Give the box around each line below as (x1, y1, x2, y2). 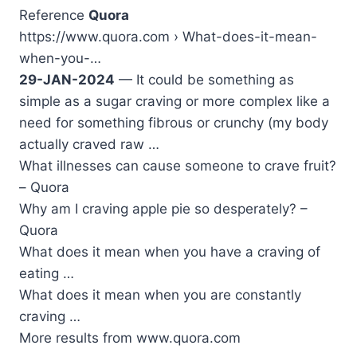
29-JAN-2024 (19, 71, 115, 88)
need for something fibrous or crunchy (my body (19, 114, 328, 131)
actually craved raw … (19, 135, 159, 152)
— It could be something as (115, 71, 294, 88)
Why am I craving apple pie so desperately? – (19, 200, 308, 217)
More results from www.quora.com (19, 329, 241, 346)
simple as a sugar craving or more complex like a (19, 92, 330, 109)
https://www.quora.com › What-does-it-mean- (19, 28, 317, 45)
